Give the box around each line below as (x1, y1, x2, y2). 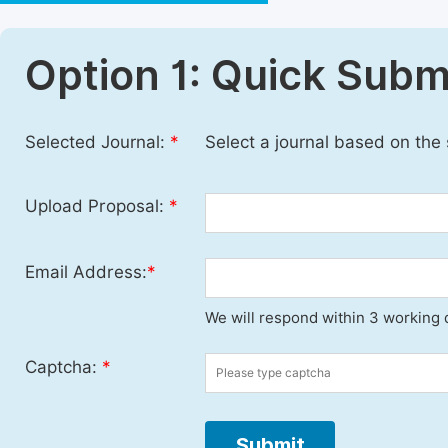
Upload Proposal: (25, 196, 169, 216)
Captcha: (25, 357, 102, 378)
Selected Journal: (25, 132, 170, 152)
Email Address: (25, 262, 147, 283)
